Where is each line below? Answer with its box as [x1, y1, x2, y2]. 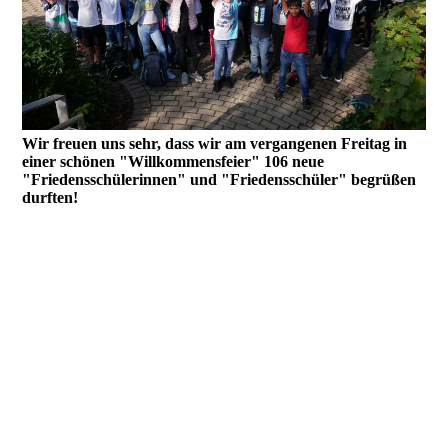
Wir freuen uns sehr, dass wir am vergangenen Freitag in [22, 134, 408, 152]
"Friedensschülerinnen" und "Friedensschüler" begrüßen [22, 170, 417, 188]
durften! [22, 188, 79, 206]
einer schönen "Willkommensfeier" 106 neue [22, 152, 325, 170]
